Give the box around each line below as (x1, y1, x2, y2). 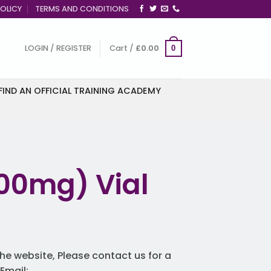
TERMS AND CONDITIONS (35, 4, 129, 14)
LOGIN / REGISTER (24, 43, 91, 53)
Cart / (109, 43, 135, 53)
